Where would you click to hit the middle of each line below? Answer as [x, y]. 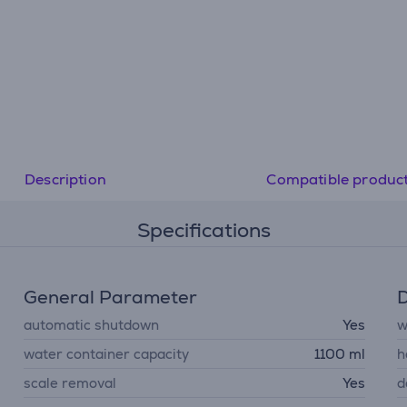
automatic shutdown [92, 325]
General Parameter [111, 297]
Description [65, 179]
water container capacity [107, 354]
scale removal [70, 383]
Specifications [203, 230]
